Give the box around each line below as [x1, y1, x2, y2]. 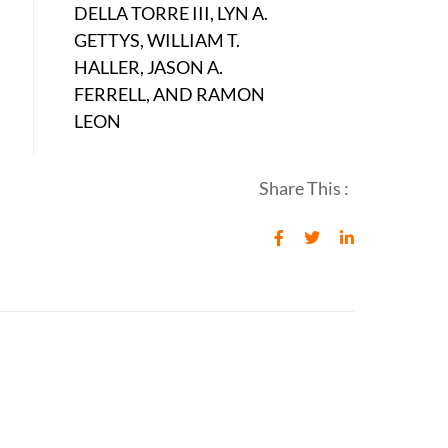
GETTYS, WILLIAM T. [74, 29, 241, 52]
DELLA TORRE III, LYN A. [74, 2, 269, 25]
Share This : [259, 177, 350, 200]
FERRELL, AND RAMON [74, 83, 266, 106]
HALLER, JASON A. [74, 56, 224, 79]
